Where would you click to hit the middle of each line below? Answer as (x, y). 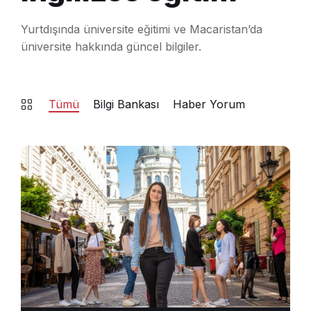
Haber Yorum (209, 104)
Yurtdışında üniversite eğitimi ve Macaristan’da (142, 29)
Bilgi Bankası (126, 104)
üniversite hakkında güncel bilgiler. (111, 47)
